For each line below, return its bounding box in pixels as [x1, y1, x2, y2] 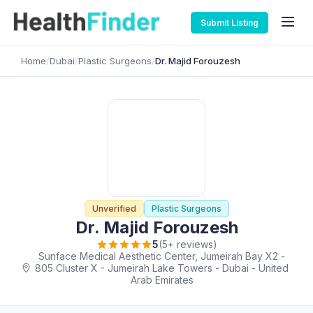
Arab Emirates [130, 274, 194, 286]
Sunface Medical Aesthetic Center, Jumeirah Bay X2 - [38, 250, 285, 262]
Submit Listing [201, 17, 259, 28]
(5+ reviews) [158, 238, 217, 250]
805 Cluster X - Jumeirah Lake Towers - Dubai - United [35, 262, 289, 274]
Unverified [92, 203, 136, 214]
